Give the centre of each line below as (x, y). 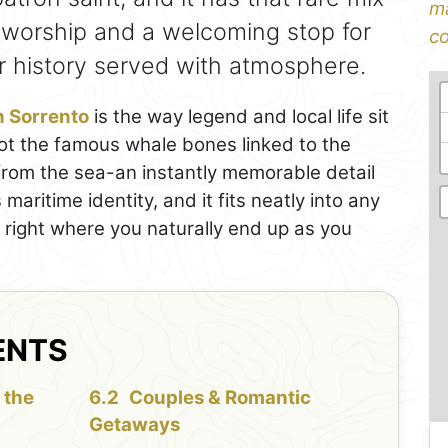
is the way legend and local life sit (239, 116)
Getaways (134, 424)
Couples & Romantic (219, 397)
